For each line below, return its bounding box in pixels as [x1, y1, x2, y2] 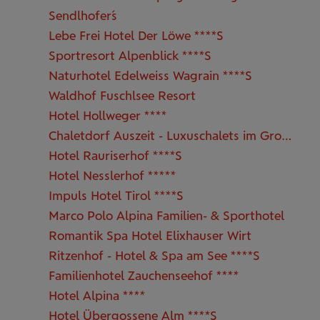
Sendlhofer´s [49, 7, 117, 23]
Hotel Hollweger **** [49, 107, 166, 123]
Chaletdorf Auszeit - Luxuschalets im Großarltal [281, 127, 292, 143]
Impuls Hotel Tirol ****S [49, 187, 184, 203]
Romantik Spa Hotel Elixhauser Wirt [49, 227, 251, 243]
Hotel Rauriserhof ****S [49, 147, 182, 163]
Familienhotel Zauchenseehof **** [49, 267, 239, 283]
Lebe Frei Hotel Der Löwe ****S [49, 27, 224, 43]
